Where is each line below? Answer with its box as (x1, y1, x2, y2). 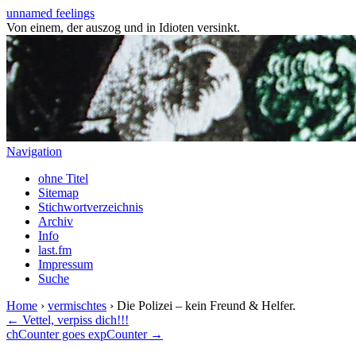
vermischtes (48, 299, 106, 312)
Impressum (38, 257, 93, 271)
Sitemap (38, 186, 79, 199)
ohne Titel (38, 172, 88, 185)
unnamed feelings (6, 6, 95, 20)
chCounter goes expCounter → (6, 327, 163, 341)
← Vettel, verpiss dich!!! (6, 313, 129, 327)
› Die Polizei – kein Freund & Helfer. (106, 299, 296, 312)
